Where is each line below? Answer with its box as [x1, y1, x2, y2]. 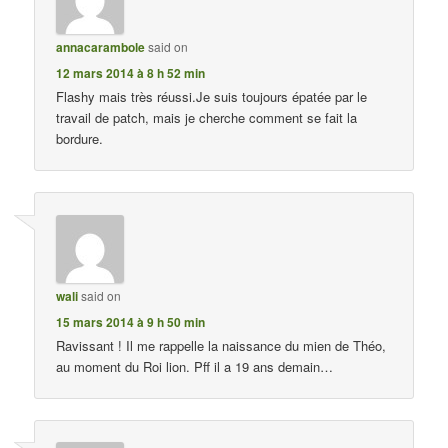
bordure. [56, 129, 104, 149]
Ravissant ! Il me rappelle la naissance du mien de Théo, [56, 335, 387, 355]
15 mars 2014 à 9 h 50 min [56, 312, 206, 331]
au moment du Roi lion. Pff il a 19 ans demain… [56, 356, 334, 376]
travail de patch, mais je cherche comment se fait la [56, 108, 358, 128]
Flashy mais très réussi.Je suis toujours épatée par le [56, 87, 368, 107]
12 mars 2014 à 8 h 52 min [56, 64, 206, 83]
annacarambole [56, 38, 146, 57]
